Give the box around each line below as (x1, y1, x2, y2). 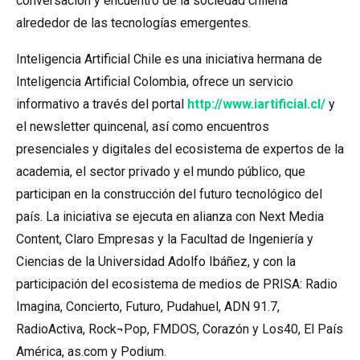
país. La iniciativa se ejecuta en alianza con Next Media (16, 209, 324, 224)
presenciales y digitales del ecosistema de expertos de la (16, 141, 344, 157)
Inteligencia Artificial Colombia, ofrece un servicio (16, 74, 293, 89)
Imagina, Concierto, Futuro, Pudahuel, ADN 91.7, (16, 299, 280, 314)
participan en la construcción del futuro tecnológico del (16, 186, 322, 202)
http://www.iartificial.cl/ (187, 96, 325, 112)
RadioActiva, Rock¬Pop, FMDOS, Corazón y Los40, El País (16, 321, 343, 337)
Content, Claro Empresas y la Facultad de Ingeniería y (16, 231, 313, 247)
